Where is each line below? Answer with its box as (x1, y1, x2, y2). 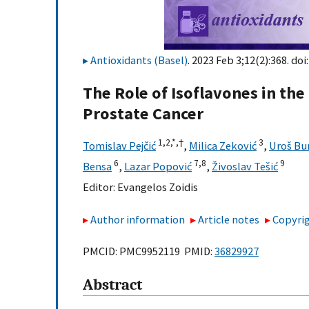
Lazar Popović (124, 159, 192, 174)
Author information (90, 212, 185, 226)
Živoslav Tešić (212, 159, 278, 174)
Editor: (83, 180, 117, 195)
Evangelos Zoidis (117, 180, 198, 195)
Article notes (198, 212, 260, 226)
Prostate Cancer (83, 103, 203, 125)
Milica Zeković (189, 139, 257, 153)
